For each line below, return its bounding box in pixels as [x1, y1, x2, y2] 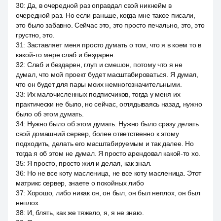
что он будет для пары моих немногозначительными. [16, 80, 182, 88]
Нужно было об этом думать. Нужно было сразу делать [27, 120, 199, 128]
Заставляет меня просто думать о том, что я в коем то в [27, 41, 201, 49]
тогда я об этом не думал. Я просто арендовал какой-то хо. [16, 149, 201, 157]
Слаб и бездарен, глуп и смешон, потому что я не [27, 61, 183, 69]
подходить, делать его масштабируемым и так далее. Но [16, 140, 194, 147]
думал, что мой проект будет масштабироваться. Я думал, [16, 71, 198, 78]
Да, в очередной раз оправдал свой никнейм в [27, 1, 172, 9]
